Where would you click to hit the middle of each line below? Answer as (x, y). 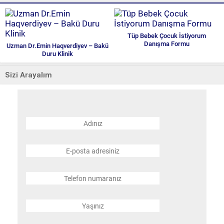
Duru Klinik (57, 54)
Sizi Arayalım (28, 75)
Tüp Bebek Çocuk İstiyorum (166, 36)
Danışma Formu (166, 44)
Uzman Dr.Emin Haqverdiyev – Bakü (57, 46)
